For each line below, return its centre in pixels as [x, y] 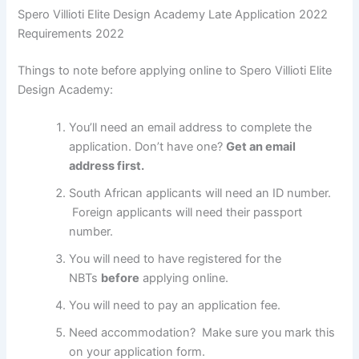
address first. [107, 166]
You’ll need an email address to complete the [191, 128]
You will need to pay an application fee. [175, 306]
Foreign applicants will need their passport [186, 213]
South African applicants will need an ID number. [200, 194]
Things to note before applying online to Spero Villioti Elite [175, 70]
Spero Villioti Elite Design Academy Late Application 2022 [173, 14]
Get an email [261, 147]
